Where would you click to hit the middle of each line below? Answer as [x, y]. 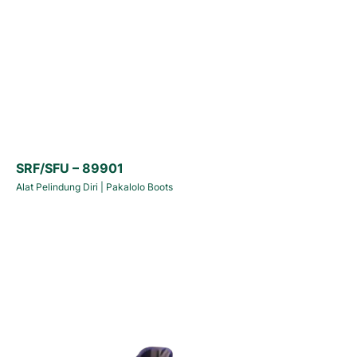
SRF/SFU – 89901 [70, 169]
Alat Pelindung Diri [57, 187]
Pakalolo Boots [139, 187]
